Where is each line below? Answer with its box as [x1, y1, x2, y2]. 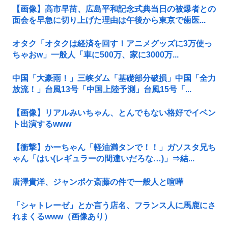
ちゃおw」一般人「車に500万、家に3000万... [12, 50, 179, 60]
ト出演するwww [12, 120, 71, 129]
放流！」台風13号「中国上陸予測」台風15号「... [12, 85, 191, 94]
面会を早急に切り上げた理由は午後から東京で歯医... [12, 16, 206, 25]
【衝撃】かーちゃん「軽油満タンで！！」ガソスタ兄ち [12, 143, 216, 152]
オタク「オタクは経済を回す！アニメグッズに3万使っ [12, 39, 212, 48]
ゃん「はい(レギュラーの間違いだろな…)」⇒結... [12, 154, 194, 163]
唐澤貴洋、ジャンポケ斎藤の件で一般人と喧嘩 [12, 178, 183, 187]
